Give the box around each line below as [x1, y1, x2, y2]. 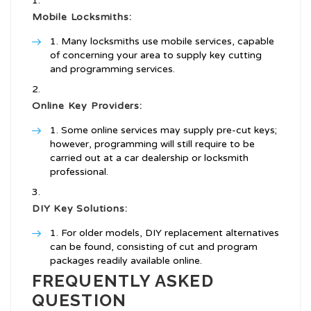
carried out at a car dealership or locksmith [50, 152, 249, 165]
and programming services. [50, 63, 175, 76]
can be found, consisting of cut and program [50, 241, 258, 253]
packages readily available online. [50, 255, 202, 267]
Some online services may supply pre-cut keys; [61, 124, 277, 137]
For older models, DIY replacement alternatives [61, 227, 279, 239]
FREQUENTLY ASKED [32, 271, 214, 292]
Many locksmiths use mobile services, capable [61, 35, 274, 48]
